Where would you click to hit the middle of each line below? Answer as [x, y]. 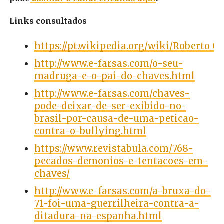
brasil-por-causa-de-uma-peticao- [116, 118]
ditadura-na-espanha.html [98, 216]
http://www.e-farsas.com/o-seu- [109, 63]
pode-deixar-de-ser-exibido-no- [110, 106]
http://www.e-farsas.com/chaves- [112, 93]
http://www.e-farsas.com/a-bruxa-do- [122, 191]
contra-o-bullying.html [90, 131]
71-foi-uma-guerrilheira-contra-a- [117, 203]
